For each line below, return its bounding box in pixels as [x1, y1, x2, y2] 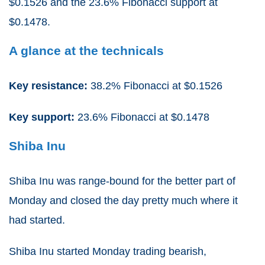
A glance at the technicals [9, 43, 164, 57]
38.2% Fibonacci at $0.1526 [91, 79, 222, 92]
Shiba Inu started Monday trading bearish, [9, 245, 206, 257]
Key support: [9, 111, 77, 123]
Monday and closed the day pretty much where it [9, 194, 238, 206]
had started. [9, 214, 65, 226]
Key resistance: [9, 79, 91, 92]
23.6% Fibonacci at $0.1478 [77, 111, 209, 123]
